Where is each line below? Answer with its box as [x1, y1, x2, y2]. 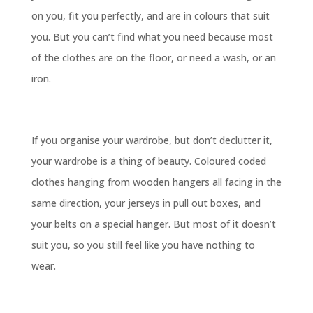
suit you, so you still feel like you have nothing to [31, 238, 255, 252]
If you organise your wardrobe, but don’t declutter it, [31, 133, 272, 147]
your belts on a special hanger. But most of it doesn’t [31, 217, 276, 231]
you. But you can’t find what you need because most [31, 30, 273, 44]
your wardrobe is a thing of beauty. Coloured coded [31, 154, 266, 168]
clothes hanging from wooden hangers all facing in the [31, 175, 282, 189]
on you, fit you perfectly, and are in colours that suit [31, 9, 270, 23]
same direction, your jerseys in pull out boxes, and [31, 196, 261, 210]
